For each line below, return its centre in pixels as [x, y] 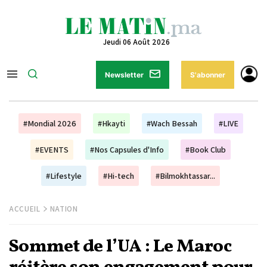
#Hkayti [111, 123]
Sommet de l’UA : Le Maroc [120, 247]
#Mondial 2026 [49, 123]
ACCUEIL [25, 209]
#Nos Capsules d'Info [127, 150]
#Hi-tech [119, 176]
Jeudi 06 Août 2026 [136, 42]
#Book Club [206, 150]
